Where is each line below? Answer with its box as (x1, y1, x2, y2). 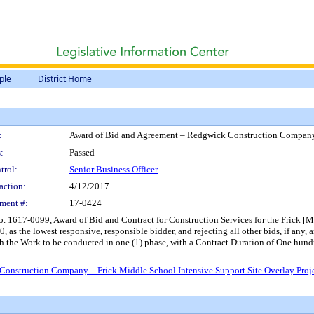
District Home (38, 73, 92, 85)
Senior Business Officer (69, 164, 158, 175)
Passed (69, 147, 95, 158)
